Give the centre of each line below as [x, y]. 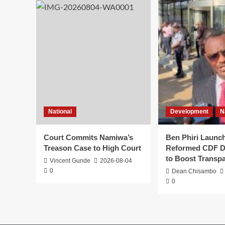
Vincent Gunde [70, 161]
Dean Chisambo [194, 172]
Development [189, 112]
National [60, 112]
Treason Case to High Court [92, 148]
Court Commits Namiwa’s [88, 138]
